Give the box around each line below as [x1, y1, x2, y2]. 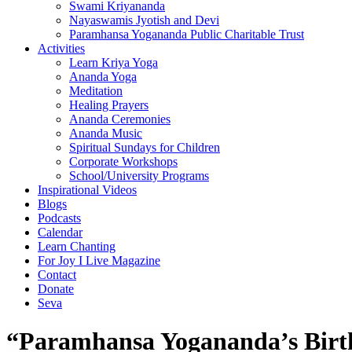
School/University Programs [69, 169, 209, 182]
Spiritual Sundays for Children [69, 141, 220, 154]
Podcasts [38, 211, 81, 225]
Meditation [69, 84, 123, 97]
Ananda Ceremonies [69, 112, 170, 126]
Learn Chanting [38, 240, 115, 253]
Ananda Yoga [69, 70, 137, 83]
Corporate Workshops [69, 155, 178, 168]
